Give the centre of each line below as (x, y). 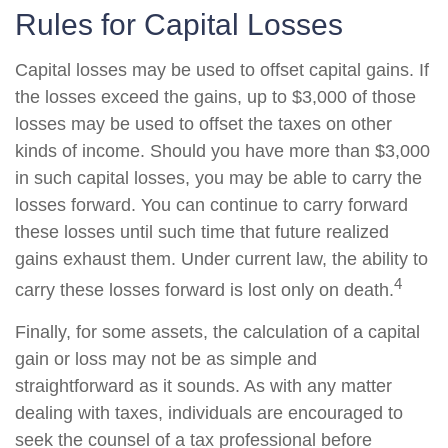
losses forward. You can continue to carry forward (211, 205)
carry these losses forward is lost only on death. (204, 290)
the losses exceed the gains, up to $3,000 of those (215, 97)
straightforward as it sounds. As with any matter (203, 386)
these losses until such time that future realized (202, 232)
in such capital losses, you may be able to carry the (218, 178)
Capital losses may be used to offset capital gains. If (222, 70)
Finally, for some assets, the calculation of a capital (217, 332)
